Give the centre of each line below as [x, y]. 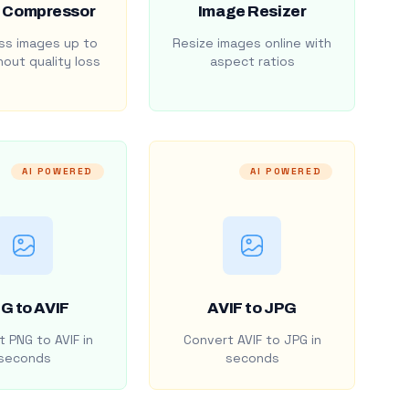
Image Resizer [252, 11]
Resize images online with [252, 43]
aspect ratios [252, 61]
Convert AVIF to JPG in [252, 340]
